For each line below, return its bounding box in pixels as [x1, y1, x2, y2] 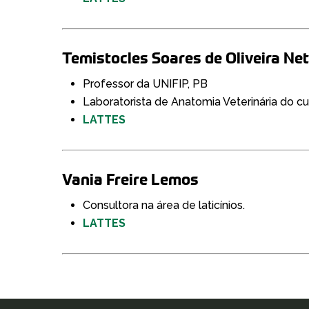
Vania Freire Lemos [62, 169, 199, 189]
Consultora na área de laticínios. [83, 198, 246, 212]
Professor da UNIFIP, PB [83, 77, 208, 90]
